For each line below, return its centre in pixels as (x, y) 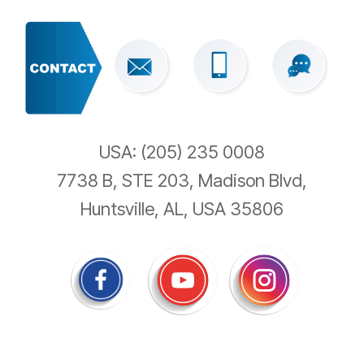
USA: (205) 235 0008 (182, 152)
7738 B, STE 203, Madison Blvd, (182, 180)
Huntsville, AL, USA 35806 (182, 208)
